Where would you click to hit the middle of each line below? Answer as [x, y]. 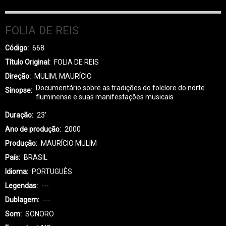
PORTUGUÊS [52, 171]
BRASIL [36, 157]
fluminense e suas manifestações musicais [105, 97]
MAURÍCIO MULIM [69, 143]
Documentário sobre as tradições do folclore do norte [120, 88]
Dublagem [21, 200]
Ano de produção [32, 129]
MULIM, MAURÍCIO [63, 76]
